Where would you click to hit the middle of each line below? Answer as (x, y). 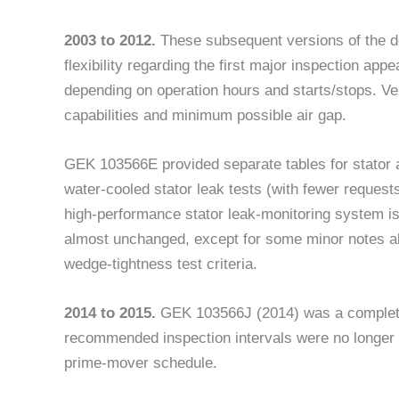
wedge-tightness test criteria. (161, 265)
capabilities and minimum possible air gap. (205, 116)
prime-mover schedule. (141, 363)
